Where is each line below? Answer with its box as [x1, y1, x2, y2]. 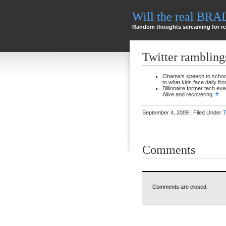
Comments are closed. [152, 184, 208, 190]
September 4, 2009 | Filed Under [142, 109, 223, 116]
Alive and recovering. [162, 91, 215, 97]
